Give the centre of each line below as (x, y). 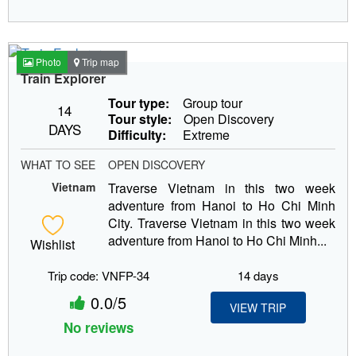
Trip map (99, 61)
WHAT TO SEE (58, 164)
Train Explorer (63, 78)
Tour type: (139, 103)
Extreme (205, 134)
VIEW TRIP (258, 307)
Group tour (211, 103)
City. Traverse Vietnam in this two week (222, 222)
